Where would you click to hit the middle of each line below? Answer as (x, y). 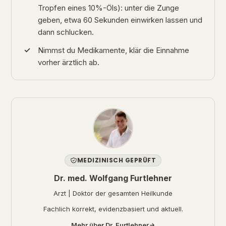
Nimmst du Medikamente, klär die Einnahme (114, 50)
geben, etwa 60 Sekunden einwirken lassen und (120, 20)
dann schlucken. (66, 32)
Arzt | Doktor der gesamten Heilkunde (113, 193)
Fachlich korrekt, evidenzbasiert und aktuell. (113, 209)
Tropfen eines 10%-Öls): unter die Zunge (108, 8)
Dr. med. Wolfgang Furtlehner (113, 178)
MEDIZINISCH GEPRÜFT (117, 160)
